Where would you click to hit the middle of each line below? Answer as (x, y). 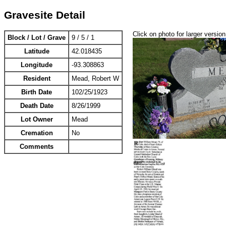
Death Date (37, 106)
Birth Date (37, 92)
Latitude (37, 51)
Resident (37, 79)
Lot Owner (37, 120)
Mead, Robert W (95, 79)
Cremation (37, 133)
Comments (37, 147)
